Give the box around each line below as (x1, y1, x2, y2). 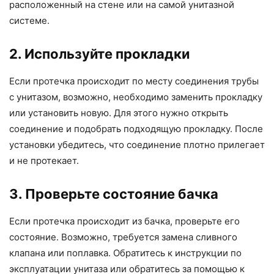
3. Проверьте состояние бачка (9, 186, 218, 202)
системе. (9, 15, 50, 27)
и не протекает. (9, 155, 79, 167)
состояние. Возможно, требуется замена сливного (9, 231, 237, 243)
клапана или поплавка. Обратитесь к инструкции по (9, 247, 242, 259)
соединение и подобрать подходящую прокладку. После (9, 123, 263, 135)
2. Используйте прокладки (9, 46, 190, 62)
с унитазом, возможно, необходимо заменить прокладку (9, 91, 262, 103)
